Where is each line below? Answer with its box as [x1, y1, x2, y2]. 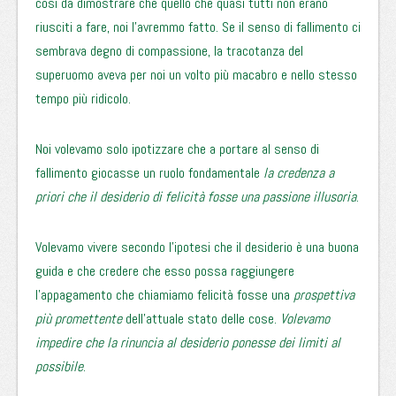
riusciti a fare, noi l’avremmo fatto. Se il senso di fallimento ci [35, 18, 361, 36]
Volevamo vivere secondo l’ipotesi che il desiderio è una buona [35, 238, 359, 256]
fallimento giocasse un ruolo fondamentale [35, 164, 263, 182]
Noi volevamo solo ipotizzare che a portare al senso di [35, 140, 319, 158]
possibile [35, 357, 83, 376]
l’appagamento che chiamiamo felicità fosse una [35, 286, 293, 304]
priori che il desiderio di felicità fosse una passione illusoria [35, 187, 356, 206]
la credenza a [263, 164, 334, 182]
